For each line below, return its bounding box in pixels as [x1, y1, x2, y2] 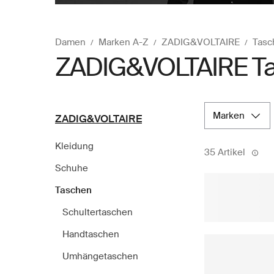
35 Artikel [204, 146, 245, 158]
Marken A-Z [98, 35, 149, 48]
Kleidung [55, 139, 94, 152]
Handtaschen [62, 228, 119, 240]
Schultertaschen [62, 206, 133, 218]
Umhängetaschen [62, 250, 138, 262]
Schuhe [55, 161, 88, 174]
